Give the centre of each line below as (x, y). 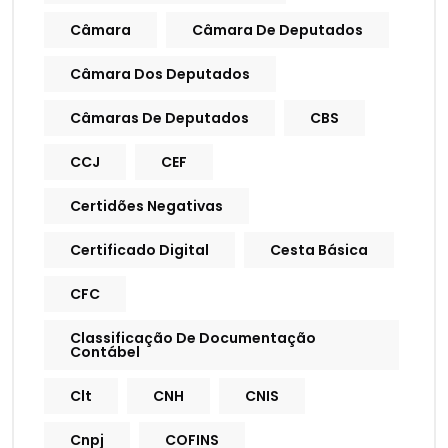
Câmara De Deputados (277, 30)
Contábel (105, 352)
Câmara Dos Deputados (160, 74)
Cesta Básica (319, 250)
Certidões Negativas (146, 206)
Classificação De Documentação (193, 338)
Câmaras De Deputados (159, 118)
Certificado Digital (139, 250)
